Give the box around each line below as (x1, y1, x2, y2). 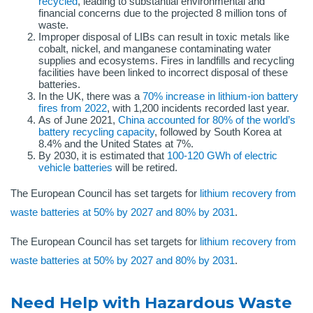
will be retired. (112, 161, 177, 174)
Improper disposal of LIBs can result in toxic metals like (38, 31, 289, 43)
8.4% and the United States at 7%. (38, 138, 194, 150)
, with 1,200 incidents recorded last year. (107, 102, 289, 115)
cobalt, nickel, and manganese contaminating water (38, 43, 271, 55)
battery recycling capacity (38, 126, 154, 138)
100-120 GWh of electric (167, 150, 277, 162)
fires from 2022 (38, 102, 107, 115)
